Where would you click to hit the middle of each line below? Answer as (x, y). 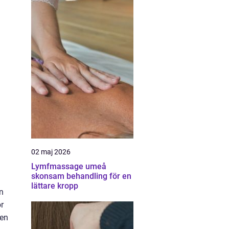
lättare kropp (55, 186)
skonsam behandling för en (81, 176)
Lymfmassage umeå (69, 166)
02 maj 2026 (51, 152)
